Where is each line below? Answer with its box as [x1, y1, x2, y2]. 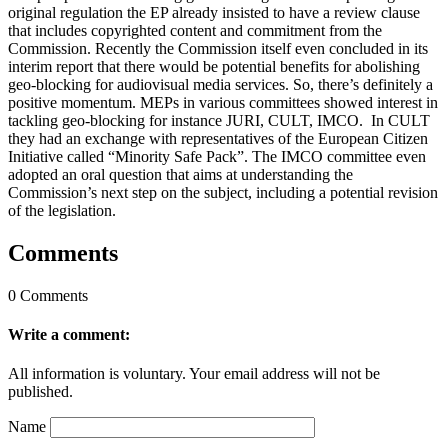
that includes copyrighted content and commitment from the [8, 21, 382, 39]
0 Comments [8, 286, 88, 304]
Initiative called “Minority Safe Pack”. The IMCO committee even [8, 147, 426, 165]
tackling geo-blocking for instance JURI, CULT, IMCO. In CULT [8, 111, 430, 129]
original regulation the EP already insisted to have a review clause [8, 3, 420, 21]
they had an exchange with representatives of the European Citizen [8, 129, 428, 147]
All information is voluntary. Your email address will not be [8, 365, 380, 383]
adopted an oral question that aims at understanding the [8, 165, 353, 183]
